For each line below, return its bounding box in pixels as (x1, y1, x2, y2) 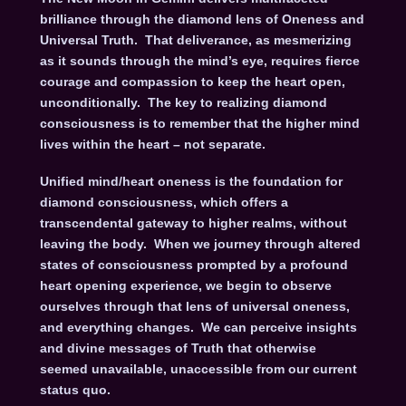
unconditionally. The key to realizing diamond (39, 94, 327, 110)
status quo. (39, 382, 118, 398)
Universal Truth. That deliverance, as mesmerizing (39, 32, 352, 47)
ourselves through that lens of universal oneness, (39, 299, 350, 314)
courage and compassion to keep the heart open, (39, 73, 345, 89)
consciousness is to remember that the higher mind (39, 115, 360, 130)
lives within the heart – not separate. (39, 136, 269, 151)
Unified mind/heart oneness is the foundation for (39, 174, 343, 189)
